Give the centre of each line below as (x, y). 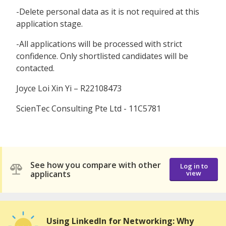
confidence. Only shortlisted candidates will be (102, 56)
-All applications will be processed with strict (99, 44)
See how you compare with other (96, 165)
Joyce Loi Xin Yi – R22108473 (69, 88)
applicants (50, 174)
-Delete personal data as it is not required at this (108, 11)
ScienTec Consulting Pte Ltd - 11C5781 (89, 108)
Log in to (194, 166)
